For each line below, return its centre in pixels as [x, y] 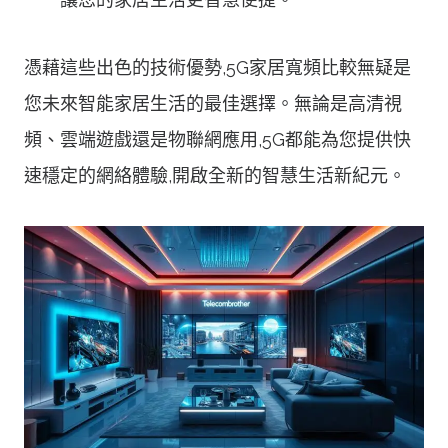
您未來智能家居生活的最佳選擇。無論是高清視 [213, 103]
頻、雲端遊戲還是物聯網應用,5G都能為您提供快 [217, 139]
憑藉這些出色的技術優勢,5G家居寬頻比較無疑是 [217, 67]
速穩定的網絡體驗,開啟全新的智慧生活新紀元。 [215, 175]
